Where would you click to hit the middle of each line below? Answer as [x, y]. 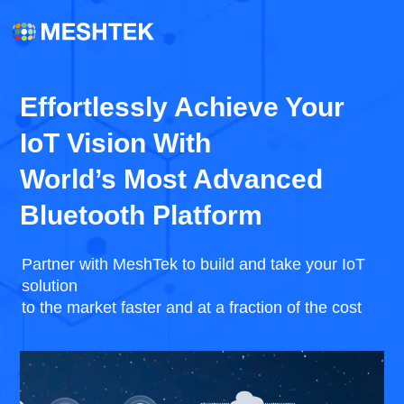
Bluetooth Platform [141, 215]
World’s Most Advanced [171, 179]
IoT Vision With [115, 143]
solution [50, 286]
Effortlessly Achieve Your [182, 107]
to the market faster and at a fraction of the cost [192, 308]
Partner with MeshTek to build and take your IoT [193, 264]
